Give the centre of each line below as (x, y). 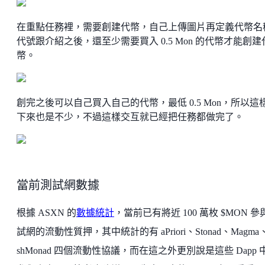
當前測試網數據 (58, 185)
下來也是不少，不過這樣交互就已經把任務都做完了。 (130, 117)
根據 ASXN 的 (46, 213)
